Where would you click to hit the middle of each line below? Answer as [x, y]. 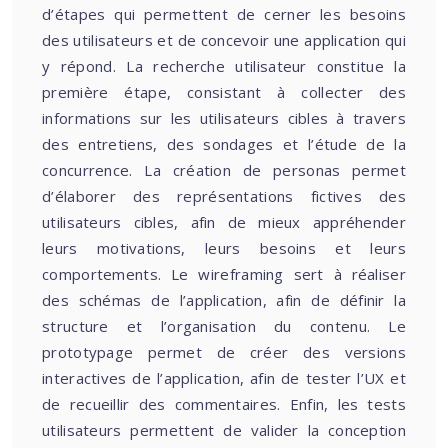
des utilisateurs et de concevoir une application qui [224, 40]
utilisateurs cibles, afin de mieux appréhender [224, 222]
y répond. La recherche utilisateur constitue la [224, 66]
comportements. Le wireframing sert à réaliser [224, 274]
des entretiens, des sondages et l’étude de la [224, 144]
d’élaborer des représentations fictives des [224, 196]
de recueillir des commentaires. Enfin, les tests [224, 404]
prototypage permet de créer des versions [224, 352]
